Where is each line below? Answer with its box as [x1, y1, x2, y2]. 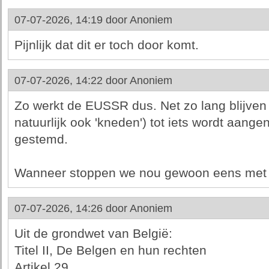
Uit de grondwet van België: [14, 226, 172, 241]
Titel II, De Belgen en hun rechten [14, 243, 207, 258]
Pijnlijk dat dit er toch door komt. [14, 38, 199, 52]
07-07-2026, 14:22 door [14, 74, 130, 86]
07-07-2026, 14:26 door [14, 202, 130, 214]
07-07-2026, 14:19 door [14, 14, 130, 26]
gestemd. [14, 132, 68, 147]
